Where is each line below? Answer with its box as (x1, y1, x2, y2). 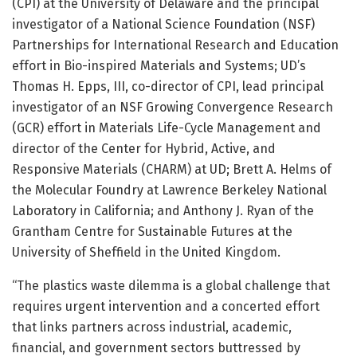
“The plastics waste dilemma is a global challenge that (12, 278, 330, 294)
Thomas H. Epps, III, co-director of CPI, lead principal (12, 79, 324, 95)
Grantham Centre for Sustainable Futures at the (12, 224, 292, 240)
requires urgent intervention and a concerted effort (12, 299, 320, 315)
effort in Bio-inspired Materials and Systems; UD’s (12, 58, 306, 74)
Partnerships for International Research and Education (12, 37, 339, 53)
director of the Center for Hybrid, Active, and (12, 141, 276, 157)
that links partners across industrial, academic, (12, 320, 292, 335)
